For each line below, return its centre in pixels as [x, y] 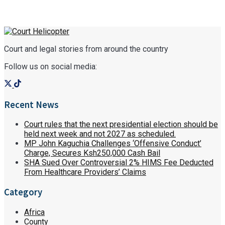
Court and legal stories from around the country [86, 49]
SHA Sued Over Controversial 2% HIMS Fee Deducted [119, 163]
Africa [34, 212]
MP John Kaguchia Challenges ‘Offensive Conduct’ [113, 144]
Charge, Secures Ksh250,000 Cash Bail [92, 153]
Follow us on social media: [50, 66]
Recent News [31, 104]
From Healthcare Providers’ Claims [85, 172]
